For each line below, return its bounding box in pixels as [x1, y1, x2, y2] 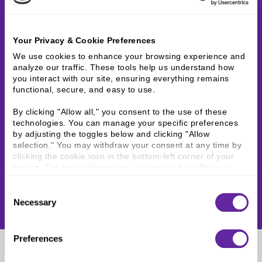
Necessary [13, 196, 56, 207]
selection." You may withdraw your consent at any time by [13, 140, 242, 150]
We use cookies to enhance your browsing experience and [13, 51, 246, 61]
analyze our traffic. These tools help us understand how [13, 63, 235, 73]
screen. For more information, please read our [13, 163, 201, 173]
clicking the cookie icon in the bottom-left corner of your [13, 151, 235, 161]
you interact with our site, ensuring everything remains [13, 74, 229, 84]
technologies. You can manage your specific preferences [13, 118, 239, 128]
